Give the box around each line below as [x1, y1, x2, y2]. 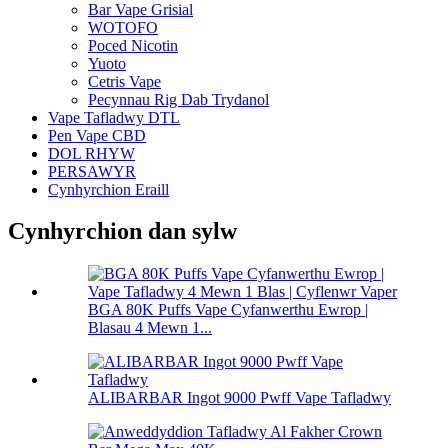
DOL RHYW [48, 144, 135, 162]
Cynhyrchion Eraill [48, 180, 169, 198]
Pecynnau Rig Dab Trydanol [88, 90, 269, 108]
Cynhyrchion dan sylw [8, 218, 237, 245]
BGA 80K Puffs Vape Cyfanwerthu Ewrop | [88, 301, 368, 319]
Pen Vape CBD [48, 126, 146, 144]
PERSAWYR [48, 162, 136, 180]
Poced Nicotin [88, 36, 178, 54]
